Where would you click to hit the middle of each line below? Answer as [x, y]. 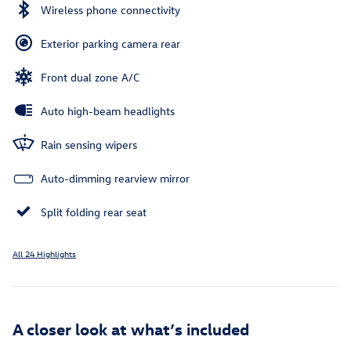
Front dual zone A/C [90, 78]
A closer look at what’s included [131, 329]
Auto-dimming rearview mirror [115, 179]
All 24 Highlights [44, 254]
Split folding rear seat [94, 212]
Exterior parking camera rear [110, 44]
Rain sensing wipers [89, 145]
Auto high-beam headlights [108, 111]
